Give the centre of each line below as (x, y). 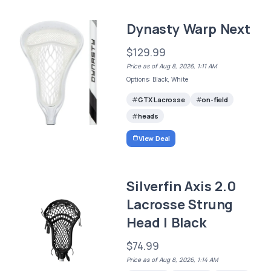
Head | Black (166, 222)
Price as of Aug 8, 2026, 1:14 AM (172, 259)
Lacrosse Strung (180, 204)
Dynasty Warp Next (188, 29)
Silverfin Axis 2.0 (181, 186)
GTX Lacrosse (161, 100)
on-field (215, 100)
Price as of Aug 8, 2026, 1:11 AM (172, 66)
